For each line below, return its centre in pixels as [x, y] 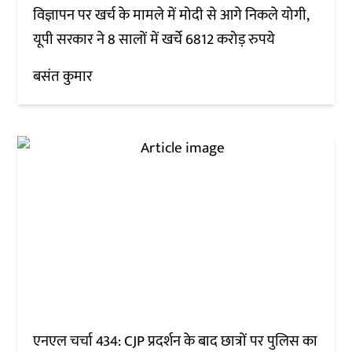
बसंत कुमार [63, 76]
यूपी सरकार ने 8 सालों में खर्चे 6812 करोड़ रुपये [156, 39]
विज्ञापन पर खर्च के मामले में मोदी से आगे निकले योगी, [171, 15]
